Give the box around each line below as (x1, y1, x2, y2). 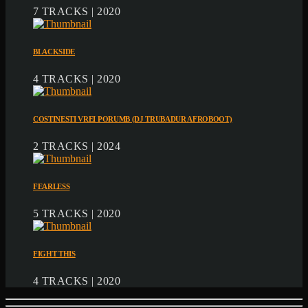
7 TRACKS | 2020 (33, 5, 121, 17)
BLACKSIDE (33, 47, 76, 56)
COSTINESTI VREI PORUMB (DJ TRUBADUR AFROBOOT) (33, 114, 232, 123)
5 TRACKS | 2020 (33, 207, 121, 219)
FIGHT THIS (33, 249, 76, 258)
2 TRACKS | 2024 (33, 140, 121, 152)
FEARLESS (33, 181, 70, 190)
